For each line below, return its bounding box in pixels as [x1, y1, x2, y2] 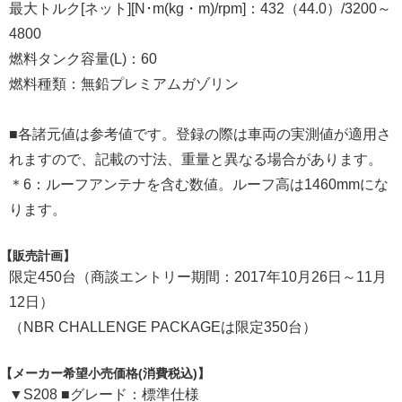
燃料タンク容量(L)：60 [9, 51, 157, 67]
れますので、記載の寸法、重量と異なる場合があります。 [9, 152, 382, 168]
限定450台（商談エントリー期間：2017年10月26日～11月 [9, 269, 387, 285]
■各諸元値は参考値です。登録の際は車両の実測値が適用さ [9, 127, 391, 143]
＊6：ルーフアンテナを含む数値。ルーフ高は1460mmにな [9, 177, 389, 193]
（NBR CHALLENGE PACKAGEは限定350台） [9, 319, 317, 336]
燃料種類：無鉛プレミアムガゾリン [9, 76, 239, 92]
